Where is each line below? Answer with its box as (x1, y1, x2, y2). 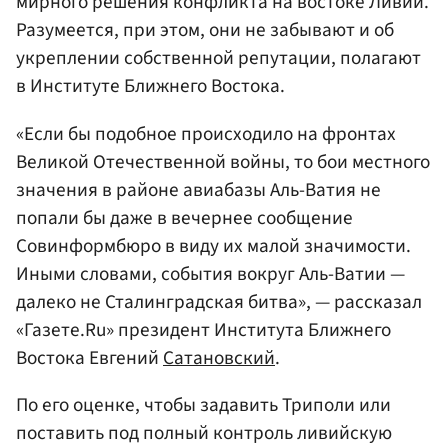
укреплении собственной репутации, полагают (16, 44, 421, 73)
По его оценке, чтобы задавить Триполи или (16, 390, 391, 419)
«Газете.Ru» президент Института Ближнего (16, 315, 391, 344)
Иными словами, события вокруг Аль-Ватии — (16, 259, 405, 288)
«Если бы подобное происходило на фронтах (16, 119, 396, 148)
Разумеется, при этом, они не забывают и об (16, 16, 394, 45)
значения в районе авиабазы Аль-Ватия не (16, 175, 381, 204)
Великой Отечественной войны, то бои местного (16, 147, 430, 176)
